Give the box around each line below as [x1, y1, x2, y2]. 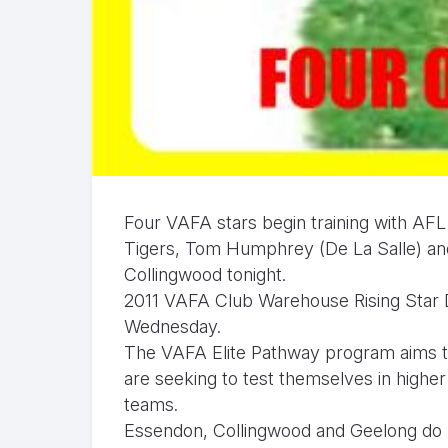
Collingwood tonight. [124, 263, 286, 285]
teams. [124, 393, 178, 415]
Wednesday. [124, 315, 221, 337]
